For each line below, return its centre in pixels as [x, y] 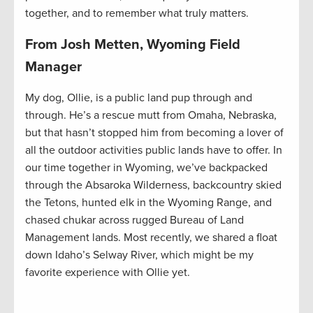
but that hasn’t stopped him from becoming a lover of [154, 133]
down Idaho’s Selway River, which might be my [139, 255]
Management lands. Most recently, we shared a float [151, 238]
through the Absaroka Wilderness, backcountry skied [153, 185]
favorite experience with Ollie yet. [108, 273]
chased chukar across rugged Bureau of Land [134, 220]
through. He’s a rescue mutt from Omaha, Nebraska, [151, 116]
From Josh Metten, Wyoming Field [133, 45]
